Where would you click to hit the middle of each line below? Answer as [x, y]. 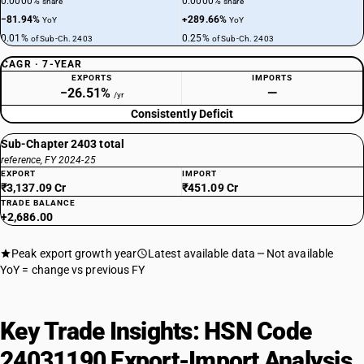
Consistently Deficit [182, 114]
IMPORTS [272, 78]
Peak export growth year [74, 253]
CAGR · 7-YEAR [42, 64]
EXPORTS [91, 78]
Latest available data [201, 253]
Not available [300, 253]
